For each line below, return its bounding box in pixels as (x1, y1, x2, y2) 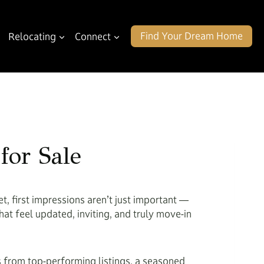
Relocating (8, 29, 56, 43)
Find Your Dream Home (140, 29, 243, 42)
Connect (75, 29, 111, 43)
